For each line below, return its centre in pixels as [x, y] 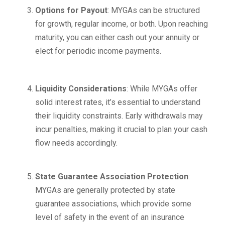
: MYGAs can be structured [154, 10]
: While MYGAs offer [162, 89]
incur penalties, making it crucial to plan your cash [121, 129]
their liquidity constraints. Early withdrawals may [119, 116]
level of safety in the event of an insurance [110, 217]
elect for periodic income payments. [98, 51]
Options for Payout [71, 10]
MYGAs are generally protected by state [105, 190]
